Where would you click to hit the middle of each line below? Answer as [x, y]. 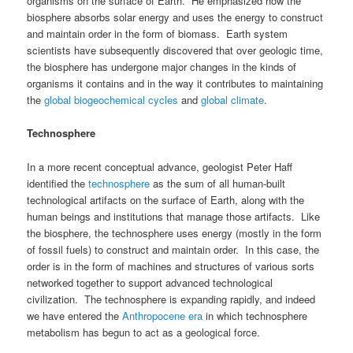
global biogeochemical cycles [111, 100]
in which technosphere [255, 315]
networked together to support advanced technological [150, 282]
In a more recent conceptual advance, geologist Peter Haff [160, 166]
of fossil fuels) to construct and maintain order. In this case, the [173, 249]
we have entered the [75, 315]
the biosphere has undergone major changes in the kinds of [162, 67]
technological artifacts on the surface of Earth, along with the [166, 199]
